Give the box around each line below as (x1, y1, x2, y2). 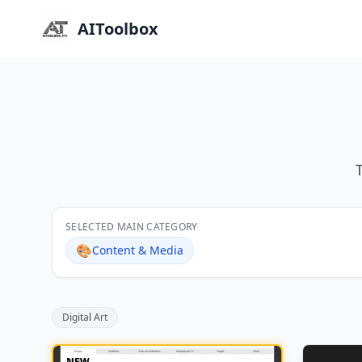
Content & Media (92, 242, 183, 258)
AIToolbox (78, 18, 158, 40)
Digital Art (62, 310, 107, 324)
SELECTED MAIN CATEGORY (65, 220, 198, 234)
